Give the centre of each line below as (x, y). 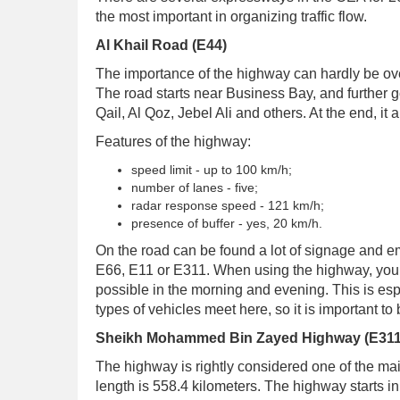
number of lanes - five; (195, 187)
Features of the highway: (173, 142)
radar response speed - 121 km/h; (228, 205)
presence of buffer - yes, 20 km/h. (227, 223)
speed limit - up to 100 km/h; (212, 170)
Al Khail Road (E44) (161, 45)
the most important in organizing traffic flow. (231, 17)
